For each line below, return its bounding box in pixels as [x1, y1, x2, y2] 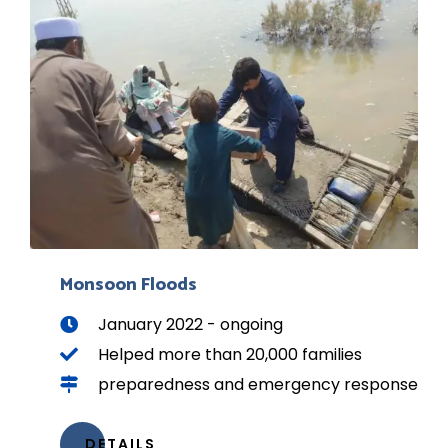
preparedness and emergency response [97, 372, 418, 396]
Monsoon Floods [60, 269, 197, 300]
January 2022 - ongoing [97, 312, 283, 336]
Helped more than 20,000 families [97, 342, 362, 366]
